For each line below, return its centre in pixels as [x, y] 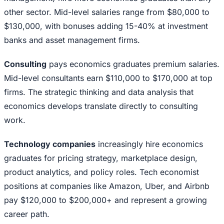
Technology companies [50, 144]
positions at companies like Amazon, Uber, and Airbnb [107, 186]
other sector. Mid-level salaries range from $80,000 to [107, 12]
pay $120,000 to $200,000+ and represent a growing [105, 200]
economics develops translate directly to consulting [101, 106]
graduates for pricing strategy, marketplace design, [101, 158]
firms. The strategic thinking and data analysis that [99, 92]
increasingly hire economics [149, 144]
